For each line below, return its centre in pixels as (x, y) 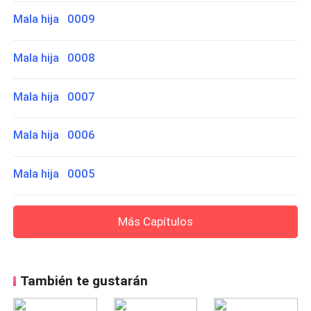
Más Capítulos (155, 221)
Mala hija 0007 (54, 96)
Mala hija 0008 (54, 58)
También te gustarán (84, 281)
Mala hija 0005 (54, 173)
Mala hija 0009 (54, 19)
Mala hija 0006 (54, 135)
